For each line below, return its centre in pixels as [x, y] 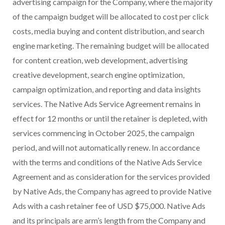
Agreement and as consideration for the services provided [111, 177]
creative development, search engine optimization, [98, 75]
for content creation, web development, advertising [100, 60]
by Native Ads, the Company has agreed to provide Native [112, 191]
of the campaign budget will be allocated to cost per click [111, 17]
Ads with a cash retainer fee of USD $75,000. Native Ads [109, 206]
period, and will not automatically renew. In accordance [106, 148]
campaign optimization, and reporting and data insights [107, 89]
